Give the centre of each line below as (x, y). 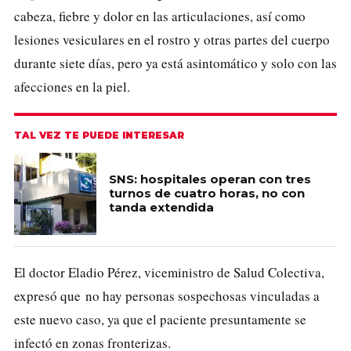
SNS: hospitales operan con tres (210, 179)
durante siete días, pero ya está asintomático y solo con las (175, 63)
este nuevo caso (58, 319)
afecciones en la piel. (72, 86)
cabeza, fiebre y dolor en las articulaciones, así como (160, 16)
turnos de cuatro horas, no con (207, 194)
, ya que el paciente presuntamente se (204, 319)
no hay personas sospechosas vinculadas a (203, 295)
